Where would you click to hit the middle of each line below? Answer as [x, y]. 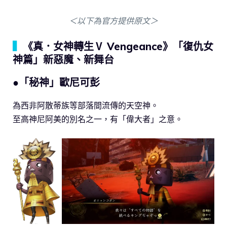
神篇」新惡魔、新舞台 [63, 59]
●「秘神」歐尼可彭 [56, 82]
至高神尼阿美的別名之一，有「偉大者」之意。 [98, 119]
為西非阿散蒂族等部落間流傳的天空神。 [86, 105]
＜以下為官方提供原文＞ [113, 21]
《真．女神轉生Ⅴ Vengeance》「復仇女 [118, 46]
